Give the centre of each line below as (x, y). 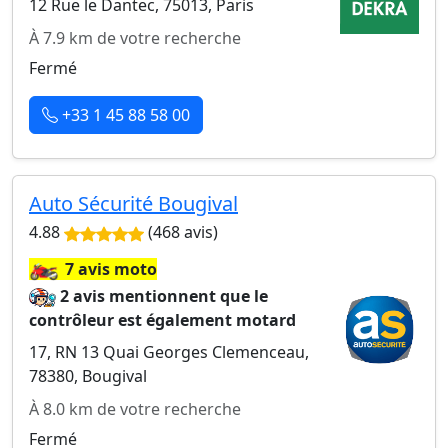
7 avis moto (111, 269)
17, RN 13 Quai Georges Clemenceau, (169, 352)
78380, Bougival (88, 376)
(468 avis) (181, 232)
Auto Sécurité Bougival (133, 203)
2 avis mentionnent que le (164, 296)
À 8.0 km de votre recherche (135, 409)
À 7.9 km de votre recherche (135, 38)
